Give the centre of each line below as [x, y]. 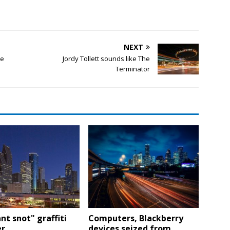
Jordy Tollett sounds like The [107, 58]
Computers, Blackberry [136, 218]
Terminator [133, 69]
